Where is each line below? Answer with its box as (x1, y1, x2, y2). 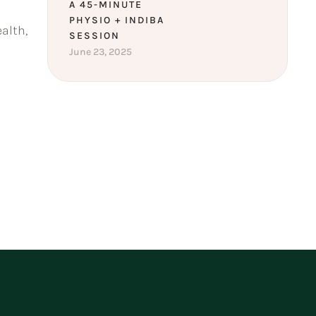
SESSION (68, 30, 120, 42)
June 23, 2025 (68, 46, 132, 59)
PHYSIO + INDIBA (68, 14, 164, 27)
